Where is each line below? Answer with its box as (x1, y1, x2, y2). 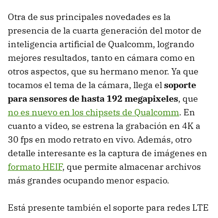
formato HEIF (8, 161, 62, 172)
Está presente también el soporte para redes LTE (8, 201, 209, 213)
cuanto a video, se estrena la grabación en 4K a (8, 120, 200, 131)
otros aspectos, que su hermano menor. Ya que (8, 65, 199, 77)
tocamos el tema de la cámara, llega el (8, 79, 164, 91)
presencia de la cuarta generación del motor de (8, 24, 201, 36)
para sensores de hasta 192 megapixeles (8, 92, 178, 104)
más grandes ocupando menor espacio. (8, 174, 169, 186)
